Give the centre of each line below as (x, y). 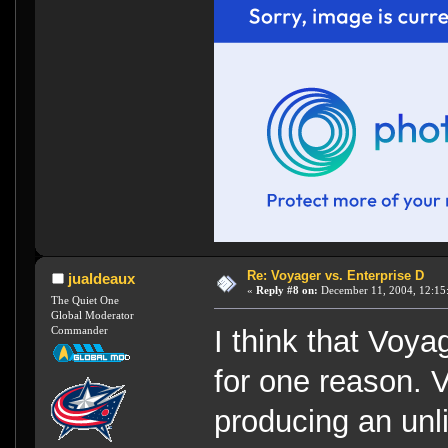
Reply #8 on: (286, 290)
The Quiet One (85, 299)
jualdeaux (101, 279)
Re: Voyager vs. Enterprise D (335, 276)
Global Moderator (93, 314)
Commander (80, 329)
